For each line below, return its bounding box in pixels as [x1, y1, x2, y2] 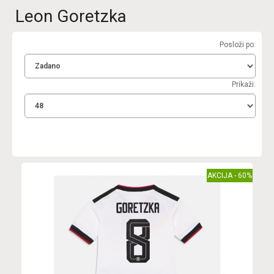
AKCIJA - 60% [207, 171, 252, 180]
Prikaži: [232, 80, 256, 89]
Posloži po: [220, 40, 256, 49]
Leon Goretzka [15, 6, 127, 26]
